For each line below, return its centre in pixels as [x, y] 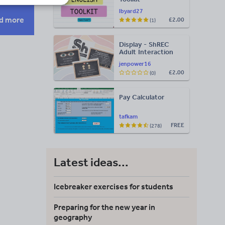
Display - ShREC [144, 44]
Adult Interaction [146, 52]
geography [73, 217]
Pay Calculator [142, 97]
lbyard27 [131, 11]
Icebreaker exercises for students [114, 187]
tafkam [128, 117]
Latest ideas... [91, 162]
